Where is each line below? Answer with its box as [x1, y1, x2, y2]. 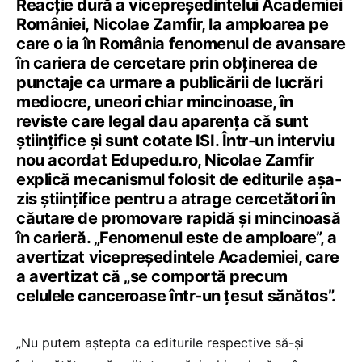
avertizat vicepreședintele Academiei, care [16, 246, 339, 267]
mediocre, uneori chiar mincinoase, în [16, 91, 293, 112]
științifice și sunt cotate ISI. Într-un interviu [16, 130, 335, 150]
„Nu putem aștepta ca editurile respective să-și [16, 334, 304, 351]
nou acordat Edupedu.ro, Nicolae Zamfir [16, 149, 314, 170]
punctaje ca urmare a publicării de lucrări [16, 72, 323, 92]
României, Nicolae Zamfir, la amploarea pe [16, 14, 329, 34]
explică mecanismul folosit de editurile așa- [16, 169, 342, 189]
